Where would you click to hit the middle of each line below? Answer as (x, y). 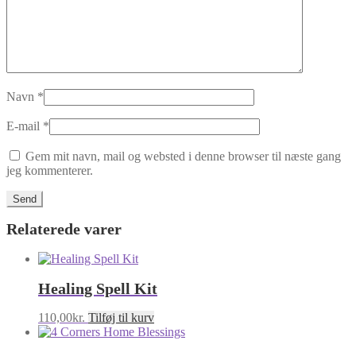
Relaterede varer (64, 229)
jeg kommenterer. (50, 170)
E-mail (25, 126)
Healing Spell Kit (98, 288)
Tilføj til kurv (121, 318)
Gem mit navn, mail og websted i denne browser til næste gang (183, 156)
